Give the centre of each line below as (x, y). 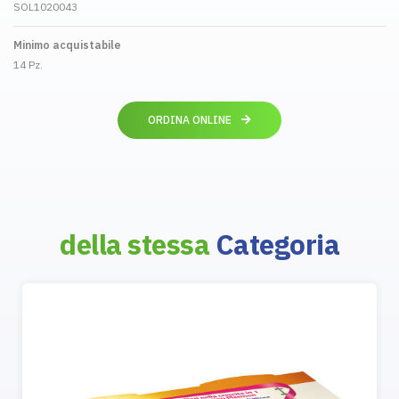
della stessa (138, 244)
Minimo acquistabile (67, 45)
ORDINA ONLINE (191, 119)
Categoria (277, 244)
